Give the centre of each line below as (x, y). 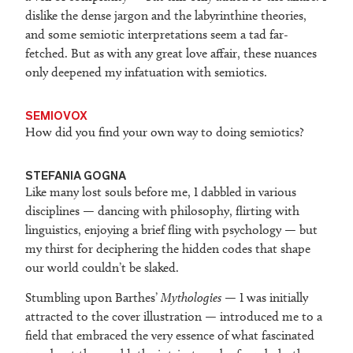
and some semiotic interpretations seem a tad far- (157, 35)
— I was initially (265, 298)
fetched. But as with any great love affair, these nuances (171, 54)
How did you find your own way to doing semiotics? (165, 132)
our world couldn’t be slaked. (102, 268)
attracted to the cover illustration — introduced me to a (174, 317)
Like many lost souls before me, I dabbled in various (161, 192)
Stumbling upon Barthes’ (93, 298)
